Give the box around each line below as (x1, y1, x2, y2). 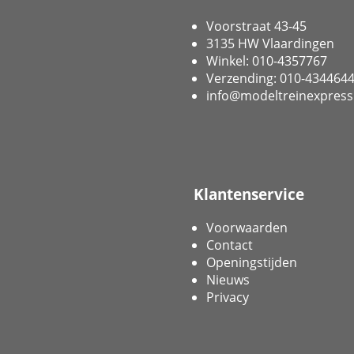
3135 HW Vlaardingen (206, 35, 334, 53)
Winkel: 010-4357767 (206, 52, 327, 70)
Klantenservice (194, 184, 304, 205)
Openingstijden (206, 253, 297, 271)
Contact (206, 235, 253, 254)
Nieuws (206, 270, 250, 288)
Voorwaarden (206, 218, 288, 236)
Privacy (206, 288, 249, 306)
